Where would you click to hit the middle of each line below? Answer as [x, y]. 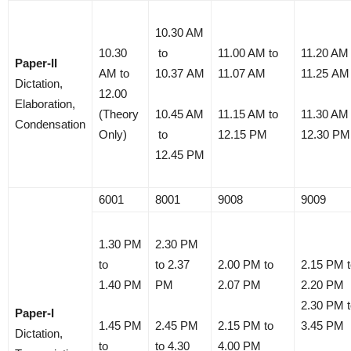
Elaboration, [45, 103]
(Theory [119, 114]
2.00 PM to [246, 264]
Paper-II [36, 63]
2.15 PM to [246, 325]
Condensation [50, 124]
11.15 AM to [248, 114]
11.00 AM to [248, 52]
